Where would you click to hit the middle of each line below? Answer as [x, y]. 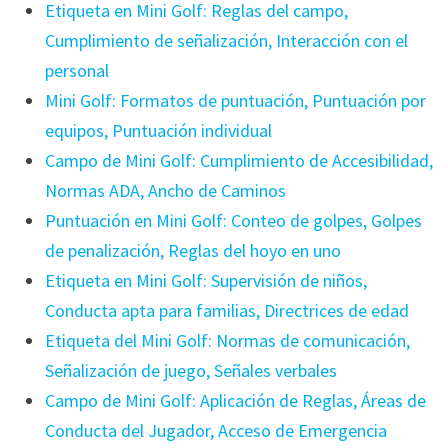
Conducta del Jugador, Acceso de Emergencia [215, 431]
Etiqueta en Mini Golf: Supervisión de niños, [205, 281]
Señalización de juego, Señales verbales [190, 371]
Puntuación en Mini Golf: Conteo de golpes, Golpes [233, 221]
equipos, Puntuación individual [158, 131]
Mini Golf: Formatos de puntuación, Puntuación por [235, 101]
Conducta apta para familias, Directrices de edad [226, 311]
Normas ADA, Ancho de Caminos [165, 191]
